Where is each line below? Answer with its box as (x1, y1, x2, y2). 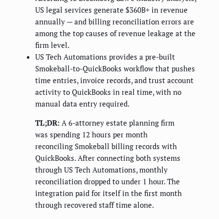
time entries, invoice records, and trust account (35, 75, 194, 86)
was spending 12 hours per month (35, 130, 148, 140)
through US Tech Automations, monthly (35, 165, 168, 175)
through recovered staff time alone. (35, 200, 154, 210)
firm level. (35, 40, 69, 50)
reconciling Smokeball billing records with (35, 141, 177, 152)
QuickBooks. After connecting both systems (35, 153, 180, 163)
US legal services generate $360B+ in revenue (35, 5, 188, 15)
